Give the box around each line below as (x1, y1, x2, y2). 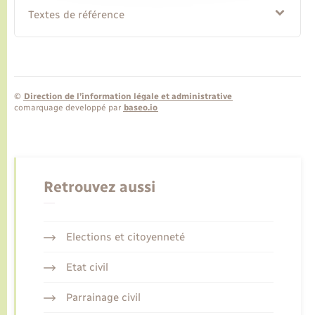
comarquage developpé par (14, 103, 123, 113)
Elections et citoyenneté (65, 230, 185, 243)
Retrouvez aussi (44, 177, 155, 195)
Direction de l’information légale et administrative (24, 91, 232, 102)
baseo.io (124, 103, 157, 113)
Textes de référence (28, 8, 125, 22)
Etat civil (65, 260, 108, 274)
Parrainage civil (65, 290, 141, 304)
